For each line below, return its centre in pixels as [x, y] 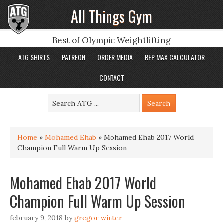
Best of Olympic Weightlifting [111, 40]
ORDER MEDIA [115, 57]
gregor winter [98, 218]
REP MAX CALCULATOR [175, 57]
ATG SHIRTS [34, 57]
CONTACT [111, 77]
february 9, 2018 [36, 218]
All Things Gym [111, 16]
